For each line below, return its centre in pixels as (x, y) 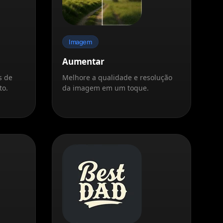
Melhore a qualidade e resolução (117, 77)
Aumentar (83, 61)
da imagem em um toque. (106, 88)
